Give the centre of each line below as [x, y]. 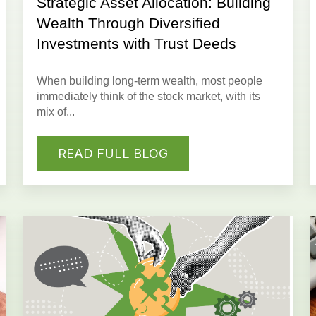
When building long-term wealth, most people [149, 81]
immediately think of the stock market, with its [148, 97]
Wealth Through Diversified [128, 23]
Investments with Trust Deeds [136, 44]
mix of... [55, 112]
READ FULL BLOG [113, 153]
